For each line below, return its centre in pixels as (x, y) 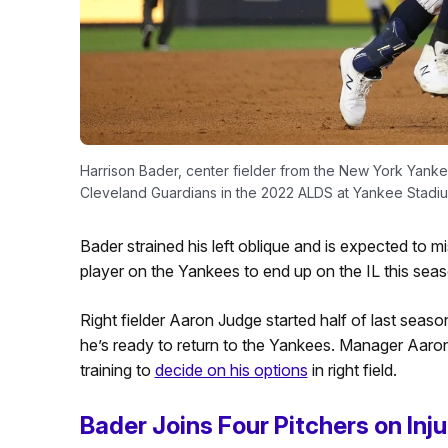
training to (117, 370)
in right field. (352, 370)
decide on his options (231, 370)
